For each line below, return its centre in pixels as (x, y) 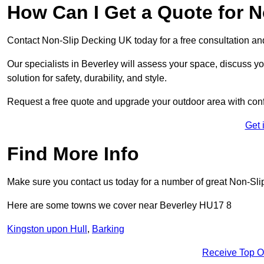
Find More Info (73, 154)
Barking (108, 229)
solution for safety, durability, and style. (87, 78)
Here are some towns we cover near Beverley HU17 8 (119, 206)
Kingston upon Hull (47, 229)
